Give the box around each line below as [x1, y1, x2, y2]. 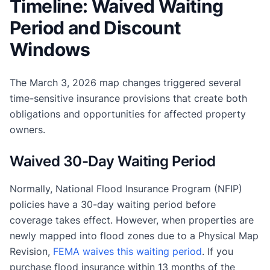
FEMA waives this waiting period [53, 245, 202, 257]
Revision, [10, 245, 53, 257]
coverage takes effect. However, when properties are [10, 213, 254, 226]
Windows [10, 38, 90, 60]
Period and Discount [10, 16, 181, 39]
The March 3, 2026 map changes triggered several [10, 76, 241, 89]
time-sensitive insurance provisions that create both [10, 92, 247, 104]
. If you [202, 245, 233, 257]
